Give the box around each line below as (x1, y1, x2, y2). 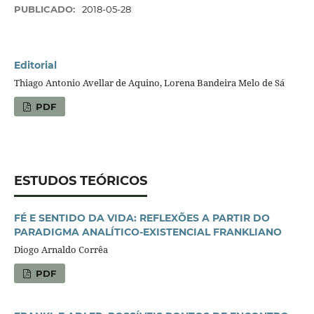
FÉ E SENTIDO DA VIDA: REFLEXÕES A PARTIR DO (13, 211, 270, 224)
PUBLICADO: (13, 4, 78, 15)
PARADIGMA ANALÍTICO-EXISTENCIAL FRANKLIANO (13, 225, 282, 238)
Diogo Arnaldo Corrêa (13, 243, 108, 256)
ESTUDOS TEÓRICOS (13, 172, 147, 189)
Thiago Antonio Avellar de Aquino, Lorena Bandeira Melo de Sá (13, 76, 285, 89)
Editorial (13, 59, 57, 71)
